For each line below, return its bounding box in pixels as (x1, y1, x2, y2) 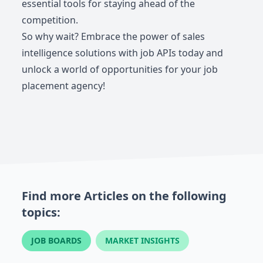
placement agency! (22, 79, 106, 92)
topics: (22, 204, 61, 220)
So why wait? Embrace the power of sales (22, 29, 205, 43)
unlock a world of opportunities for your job (22, 62, 218, 76)
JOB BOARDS (31, 234, 82, 246)
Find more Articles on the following (22, 187, 227, 204)
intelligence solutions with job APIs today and (22, 46, 224, 59)
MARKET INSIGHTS (105, 234, 180, 246)
